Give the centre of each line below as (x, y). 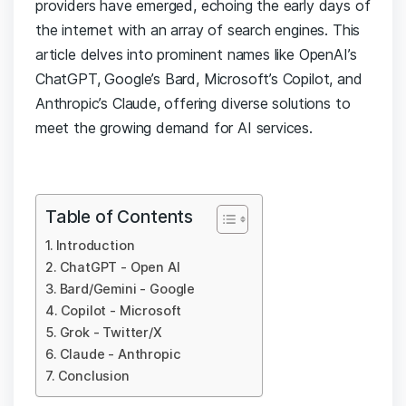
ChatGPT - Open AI (120, 267)
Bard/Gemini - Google (127, 289)
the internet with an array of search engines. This (198, 30)
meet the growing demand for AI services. (174, 128)
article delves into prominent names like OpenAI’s (196, 55)
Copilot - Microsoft (121, 311)
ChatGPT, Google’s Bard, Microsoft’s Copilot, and (199, 79)
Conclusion (93, 376)
